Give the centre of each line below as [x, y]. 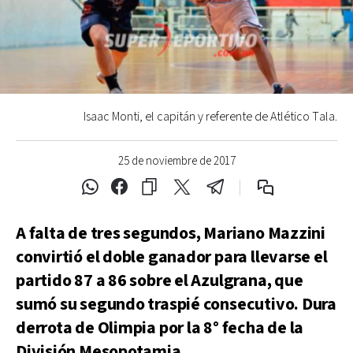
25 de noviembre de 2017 [176, 161]
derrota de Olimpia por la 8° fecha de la [160, 328]
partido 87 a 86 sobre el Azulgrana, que [160, 281]
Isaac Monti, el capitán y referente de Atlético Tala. [210, 117]
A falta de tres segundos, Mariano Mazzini [171, 234]
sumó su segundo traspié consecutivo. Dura [176, 305]
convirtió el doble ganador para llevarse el [172, 257]
